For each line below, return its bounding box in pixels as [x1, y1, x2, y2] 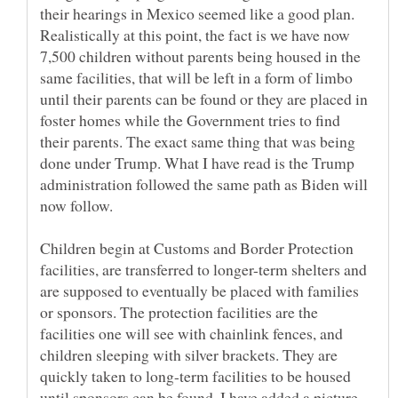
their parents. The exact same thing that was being [40, 130, 355, 152]
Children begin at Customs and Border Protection [40, 236, 354, 259]
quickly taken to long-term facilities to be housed [40, 364, 351, 386]
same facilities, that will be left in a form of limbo [40, 66, 353, 88]
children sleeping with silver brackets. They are [40, 343, 338, 365]
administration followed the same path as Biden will [40, 172, 368, 195]
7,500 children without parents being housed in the [40, 44, 361, 67]
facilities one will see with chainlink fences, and [40, 322, 343, 344]
